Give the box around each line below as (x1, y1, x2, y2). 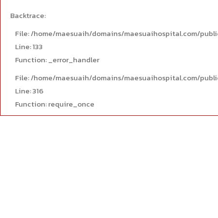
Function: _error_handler (15, 54, 99, 65)
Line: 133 (15, 41, 43, 52)
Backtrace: (10, 10, 46, 21)
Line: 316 (15, 85, 43, 96)
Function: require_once (15, 98, 94, 109)
